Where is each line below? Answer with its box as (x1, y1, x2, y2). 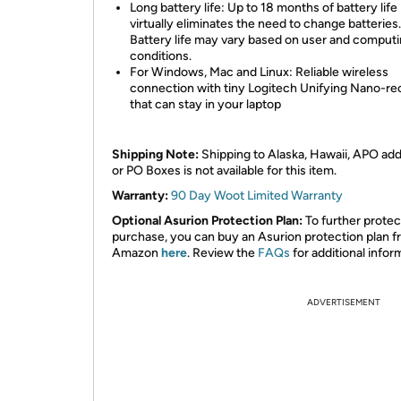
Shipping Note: (112, 147, 201, 162)
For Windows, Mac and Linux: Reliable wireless (130, 64, 388, 80)
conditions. (130, 48, 192, 64)
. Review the (187, 245, 258, 260)
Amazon (112, 245, 161, 260)
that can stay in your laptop (130, 97, 281, 112)
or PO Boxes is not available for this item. (112, 163, 337, 178)
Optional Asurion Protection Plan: (112, 213, 303, 228)
